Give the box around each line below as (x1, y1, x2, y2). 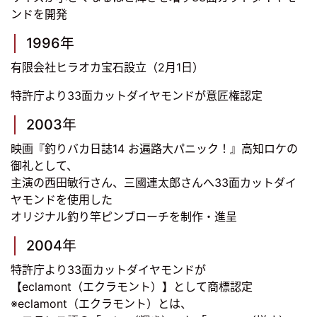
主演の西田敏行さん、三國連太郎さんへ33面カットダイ (11, 175, 296, 190)
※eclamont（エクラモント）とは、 (11, 296, 192, 311)
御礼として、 (11, 158, 78, 173)
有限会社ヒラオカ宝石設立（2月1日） (11, 60, 204, 75)
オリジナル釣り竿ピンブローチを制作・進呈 (11, 209, 237, 224)
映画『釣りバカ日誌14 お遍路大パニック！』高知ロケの (11, 142, 298, 156)
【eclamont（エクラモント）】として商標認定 (11, 279, 253, 294)
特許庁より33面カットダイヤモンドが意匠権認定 (11, 88, 263, 103)
